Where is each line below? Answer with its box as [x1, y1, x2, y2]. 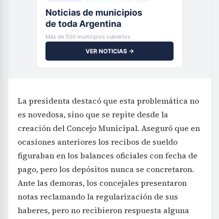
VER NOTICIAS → [85, 47, 134, 55]
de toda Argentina [45, 19, 121, 29]
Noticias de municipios [45, 7, 142, 18]
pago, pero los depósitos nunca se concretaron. [18, 164, 194, 175]
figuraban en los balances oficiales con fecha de [18, 150, 197, 161]
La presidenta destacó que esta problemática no [18, 95, 199, 107]
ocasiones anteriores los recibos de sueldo [18, 136, 177, 148]
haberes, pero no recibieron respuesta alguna [18, 205, 189, 216]
